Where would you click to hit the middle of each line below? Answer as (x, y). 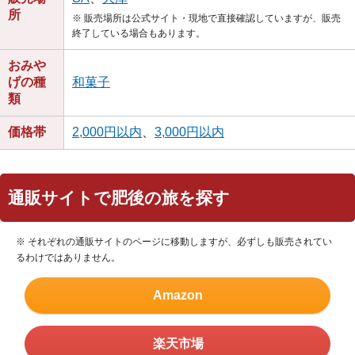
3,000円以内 (189, 132)
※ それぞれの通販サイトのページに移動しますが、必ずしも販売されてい (174, 241)
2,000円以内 (107, 132)
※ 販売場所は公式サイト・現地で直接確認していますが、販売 (206, 18)
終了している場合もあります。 (139, 33)
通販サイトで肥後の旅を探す (119, 197)
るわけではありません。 (68, 257)
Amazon (177, 295)
